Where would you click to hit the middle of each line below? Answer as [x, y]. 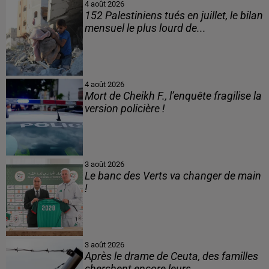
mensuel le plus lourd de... [145, 29]
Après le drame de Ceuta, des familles [171, 256]
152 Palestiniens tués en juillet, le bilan [174, 16]
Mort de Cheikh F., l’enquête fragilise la [173, 96]
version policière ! [125, 108]
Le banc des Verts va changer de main [173, 176]
